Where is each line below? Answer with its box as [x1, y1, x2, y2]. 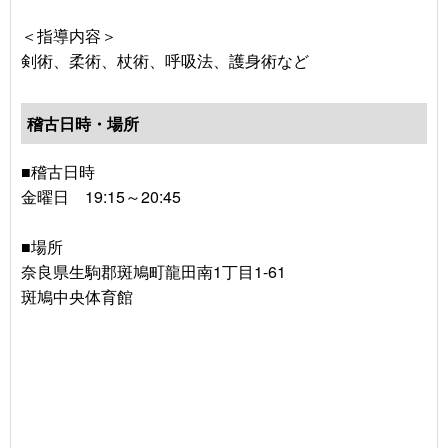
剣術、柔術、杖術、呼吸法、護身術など [21, 48, 309, 72]
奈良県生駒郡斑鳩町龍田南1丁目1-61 [21, 259, 286, 283]
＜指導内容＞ [21, 23, 117, 47]
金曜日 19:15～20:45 [21, 184, 181, 208]
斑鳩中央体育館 [21, 284, 133, 308]
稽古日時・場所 [27, 111, 139, 135]
